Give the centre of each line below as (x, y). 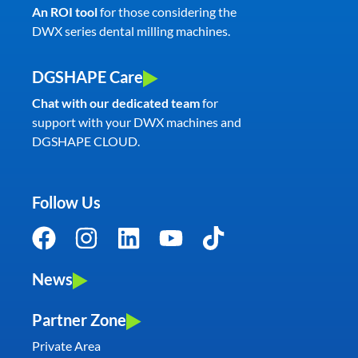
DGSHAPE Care (88, 76)
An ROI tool (65, 12)
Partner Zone (79, 319)
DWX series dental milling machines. (131, 31)
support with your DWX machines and (137, 121)
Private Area (66, 345)
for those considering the (168, 12)
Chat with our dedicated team (116, 102)
